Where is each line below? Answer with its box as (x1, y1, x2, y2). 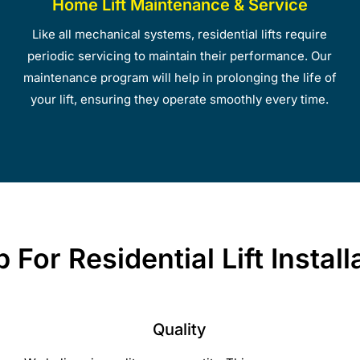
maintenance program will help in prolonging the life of (22, 69, 337, 85)
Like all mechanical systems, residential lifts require (32, 26, 328, 42)
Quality (153, 319, 207, 339)
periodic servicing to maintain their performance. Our (27, 47, 333, 63)
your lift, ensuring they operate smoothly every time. (31, 91, 329, 107)
